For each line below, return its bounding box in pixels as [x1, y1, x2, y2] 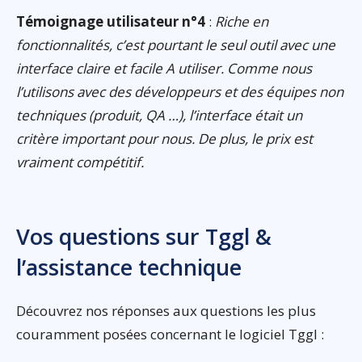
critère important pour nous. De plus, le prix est [16, 129, 313, 149]
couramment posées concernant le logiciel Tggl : [16, 325, 324, 344]
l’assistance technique [16, 252, 242, 283]
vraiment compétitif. [16, 153, 144, 172]
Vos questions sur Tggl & [16, 221, 271, 252]
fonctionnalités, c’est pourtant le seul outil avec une [16, 36, 335, 55]
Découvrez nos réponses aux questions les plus [16, 301, 316, 321]
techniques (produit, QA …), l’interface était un [16, 106, 302, 125]
